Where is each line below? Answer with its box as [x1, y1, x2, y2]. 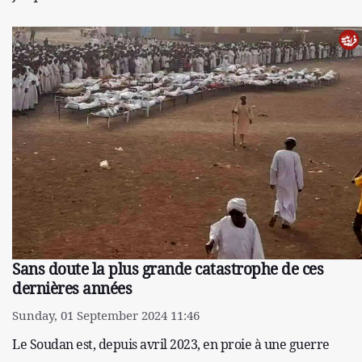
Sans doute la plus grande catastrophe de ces [12, 259, 323, 280]
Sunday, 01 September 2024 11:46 [12, 307, 200, 324]
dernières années [12, 278, 132, 300]
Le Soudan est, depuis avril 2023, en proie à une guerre [12, 335, 330, 354]
